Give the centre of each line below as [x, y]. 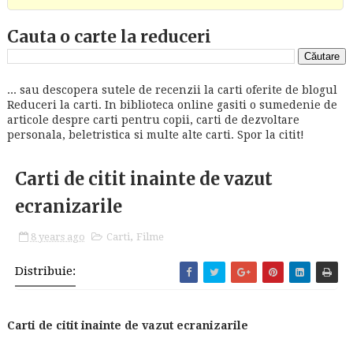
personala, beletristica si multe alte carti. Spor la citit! [155, 135]
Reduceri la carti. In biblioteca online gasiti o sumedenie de [172, 105]
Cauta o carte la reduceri [109, 37]
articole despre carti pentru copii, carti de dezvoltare [153, 120]
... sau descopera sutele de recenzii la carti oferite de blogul [172, 90]
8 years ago [58, 237]
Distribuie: [45, 271]
